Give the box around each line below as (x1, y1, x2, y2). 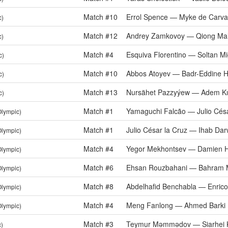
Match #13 (83, 87, 118, 97)
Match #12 (83, 31, 118, 41)
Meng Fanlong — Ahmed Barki (126, 200, 225, 210)
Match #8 (83, 181, 113, 191)
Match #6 (83, 162, 113, 173)
